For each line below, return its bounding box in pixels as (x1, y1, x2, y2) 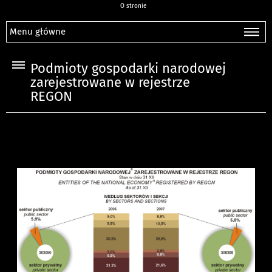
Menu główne (10, 26, 66, 37)
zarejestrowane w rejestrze (30, 75, 190, 91)
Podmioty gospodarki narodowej (30, 61, 226, 77)
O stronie (120, 2, 146, 10)
